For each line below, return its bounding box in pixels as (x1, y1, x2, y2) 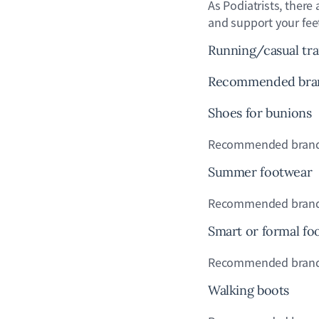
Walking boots (208, 282, 290, 298)
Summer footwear (208, 164, 313, 180)
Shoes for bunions (208, 105, 312, 121)
